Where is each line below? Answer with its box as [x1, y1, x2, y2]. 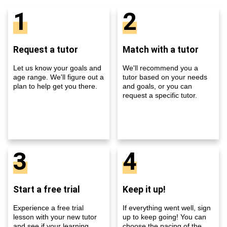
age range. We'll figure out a [13, 72, 104, 81]
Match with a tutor [123, 44, 199, 55]
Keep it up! [123, 184, 166, 195]
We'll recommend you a [123, 63, 198, 72]
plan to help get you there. [13, 82, 97, 90]
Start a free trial [13, 184, 80, 195]
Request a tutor [13, 44, 78, 55]
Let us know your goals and [13, 63, 101, 72]
